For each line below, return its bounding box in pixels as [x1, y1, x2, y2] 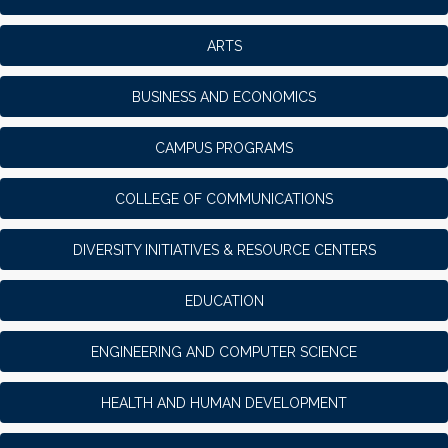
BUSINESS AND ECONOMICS [132, 88, 316, 105]
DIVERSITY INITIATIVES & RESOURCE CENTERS [72, 241, 376, 258]
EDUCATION [184, 292, 264, 309]
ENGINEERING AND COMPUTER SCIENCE [91, 343, 357, 360]
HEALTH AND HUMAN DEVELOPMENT [101, 394, 347, 411]
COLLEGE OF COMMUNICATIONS [115, 190, 333, 207]
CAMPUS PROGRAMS [155, 139, 293, 156]
